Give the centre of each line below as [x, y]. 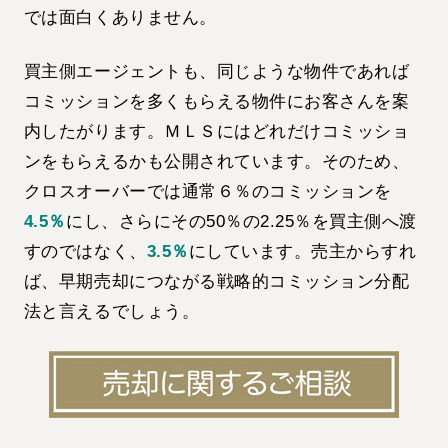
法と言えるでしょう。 [111, 311]
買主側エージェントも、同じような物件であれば [216, 71]
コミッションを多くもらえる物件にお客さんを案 [216, 101]
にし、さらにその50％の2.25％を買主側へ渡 [241, 221]
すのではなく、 [85, 251]
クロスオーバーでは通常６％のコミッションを [207, 191]
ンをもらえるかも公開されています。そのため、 [216, 161]
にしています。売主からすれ [302, 251]
